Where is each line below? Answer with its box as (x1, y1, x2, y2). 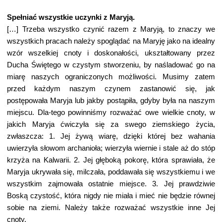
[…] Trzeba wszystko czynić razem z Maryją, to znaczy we (7, 25, 215, 33)
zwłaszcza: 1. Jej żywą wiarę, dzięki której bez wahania (7, 132, 215, 140)
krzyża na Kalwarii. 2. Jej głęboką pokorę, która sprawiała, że (7, 156, 215, 164)
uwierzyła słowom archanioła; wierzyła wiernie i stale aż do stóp (7, 144, 215, 152)
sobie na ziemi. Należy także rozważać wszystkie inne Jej (7, 204, 215, 212)
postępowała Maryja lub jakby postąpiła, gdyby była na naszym (7, 97, 215, 105)
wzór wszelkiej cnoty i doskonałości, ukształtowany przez (7, 49, 215, 57)
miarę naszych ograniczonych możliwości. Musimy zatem (7, 73, 215, 81)
